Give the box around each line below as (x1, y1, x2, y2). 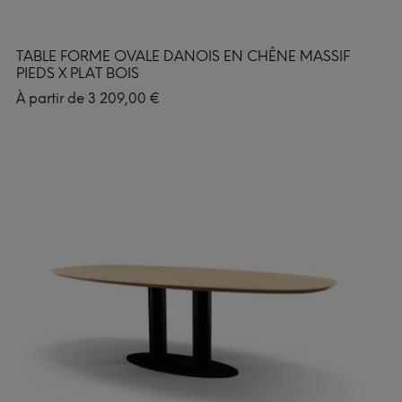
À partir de (16, 90, 88, 107)
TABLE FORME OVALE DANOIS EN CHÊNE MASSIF (16, 47, 350, 65)
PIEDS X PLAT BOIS (16, 64, 139, 82)
